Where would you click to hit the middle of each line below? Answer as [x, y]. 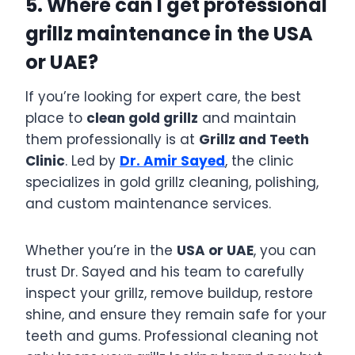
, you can [285, 251]
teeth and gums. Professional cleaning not [172, 336]
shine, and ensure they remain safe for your [176, 315]
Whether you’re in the [101, 251]
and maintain [247, 118]
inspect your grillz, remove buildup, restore [169, 294]
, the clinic [260, 161]
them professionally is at [112, 140]
